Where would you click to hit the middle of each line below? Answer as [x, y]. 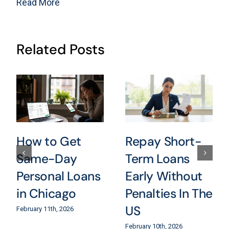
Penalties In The [169, 193]
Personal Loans [58, 176]
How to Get [49, 141]
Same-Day [47, 159]
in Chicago [46, 193]
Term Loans [157, 159]
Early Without [164, 176]
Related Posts [60, 49]
